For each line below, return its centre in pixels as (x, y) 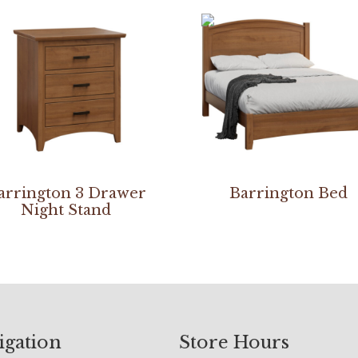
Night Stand (66, 210)
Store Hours (234, 342)
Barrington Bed (288, 193)
